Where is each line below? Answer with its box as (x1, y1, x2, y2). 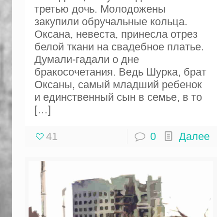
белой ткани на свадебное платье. (34, 41, 204, 53)
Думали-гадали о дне (34, 53, 139, 66)
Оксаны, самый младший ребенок (34, 78, 202, 91)
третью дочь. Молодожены (34, 3, 166, 15)
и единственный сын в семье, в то (34, 91, 202, 104)
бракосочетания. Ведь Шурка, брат (34, 66, 206, 78)
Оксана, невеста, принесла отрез (34, 28, 198, 41)
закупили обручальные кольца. (34, 15, 187, 28)
